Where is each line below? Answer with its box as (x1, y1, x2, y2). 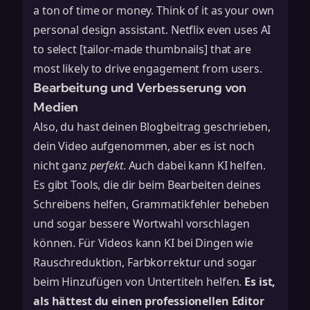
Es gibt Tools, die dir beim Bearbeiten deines (33, 177, 261, 192)
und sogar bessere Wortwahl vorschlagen (33, 216, 250, 231)
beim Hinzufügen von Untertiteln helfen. (33, 274, 245, 289)
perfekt (89, 158, 123, 173)
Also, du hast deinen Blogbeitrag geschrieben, (33, 119, 271, 134)
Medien (33, 99, 79, 115)
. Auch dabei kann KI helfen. (122, 158, 266, 173)
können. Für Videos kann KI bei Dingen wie (33, 235, 254, 250)
